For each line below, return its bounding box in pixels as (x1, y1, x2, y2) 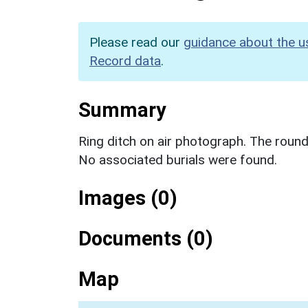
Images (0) (78, 186, 177, 210)
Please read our (89, 34, 184, 50)
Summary (78, 98, 166, 122)
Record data (89, 52, 161, 69)
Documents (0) (78, 226, 213, 250)
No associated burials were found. (78, 151, 277, 168)
